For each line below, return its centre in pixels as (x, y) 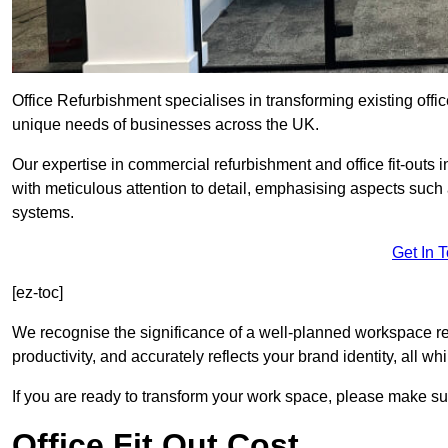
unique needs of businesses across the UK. (165, 125)
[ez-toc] (37, 293)
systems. (43, 213)
